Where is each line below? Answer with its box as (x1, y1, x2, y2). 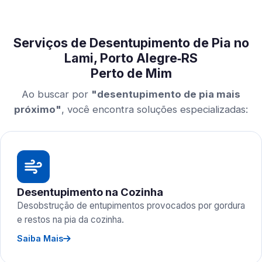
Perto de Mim (90, 65, 172, 81)
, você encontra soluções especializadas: (61, 104, 248, 115)
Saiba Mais (17, 233, 63, 243)
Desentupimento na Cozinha (17, 185, 163, 198)
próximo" (14, 104, 61, 115)
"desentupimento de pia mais (91, 88, 240, 100)
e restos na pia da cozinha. (17, 214, 124, 225)
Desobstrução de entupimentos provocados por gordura (17, 200, 245, 211)
